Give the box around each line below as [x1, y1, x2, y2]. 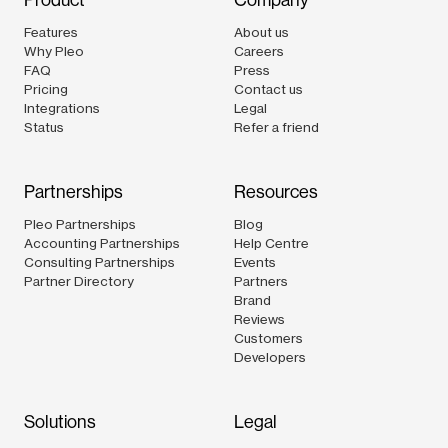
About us [234, 24, 289, 41]
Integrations [24, 100, 100, 117]
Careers [234, 43, 284, 60]
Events [234, 254, 276, 271]
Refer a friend [234, 119, 319, 136]
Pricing [24, 81, 68, 98]
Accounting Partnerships [24, 235, 180, 252]
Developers [234, 349, 306, 366]
